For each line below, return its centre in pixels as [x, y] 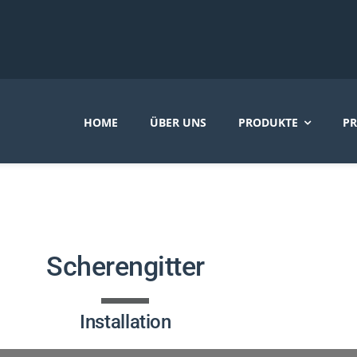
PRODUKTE [268, 123]
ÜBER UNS [178, 123]
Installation [126, 322]
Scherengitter [126, 266]
